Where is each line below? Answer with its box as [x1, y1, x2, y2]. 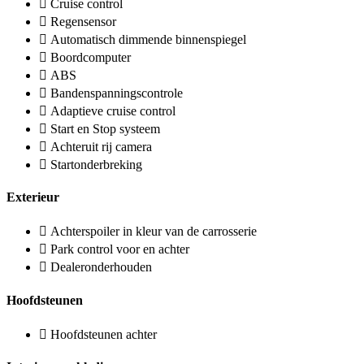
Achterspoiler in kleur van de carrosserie [50, 224, 257, 239]
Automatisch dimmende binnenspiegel [50, 32, 246, 46]
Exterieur [6, 190, 59, 205]
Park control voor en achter [50, 242, 189, 257]
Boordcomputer [50, 50, 131, 64]
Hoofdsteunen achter [50, 327, 157, 341]
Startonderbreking [50, 157, 142, 171]
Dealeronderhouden [50, 260, 152, 275]
